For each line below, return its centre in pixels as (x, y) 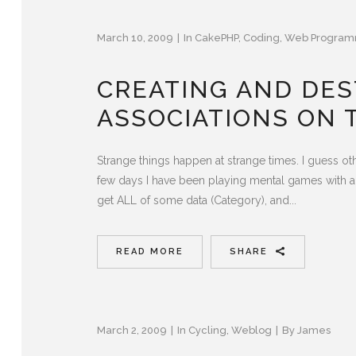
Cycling (207, 330)
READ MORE (150, 251)
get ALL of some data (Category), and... (197, 200)
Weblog (252, 330)
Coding (261, 37)
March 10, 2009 (135, 37)
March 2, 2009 (132, 330)
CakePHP (217, 37)
